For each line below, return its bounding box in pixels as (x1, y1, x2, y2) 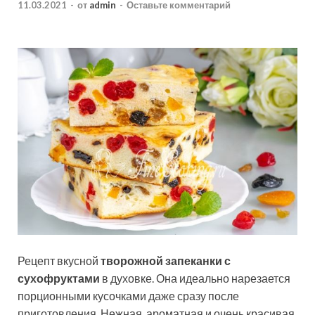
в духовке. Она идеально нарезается (100, 271, 290, 285)
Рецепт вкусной (18, 253, 101, 267)
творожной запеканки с (101, 253, 231, 267)
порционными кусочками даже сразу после (18, 288, 239, 302)
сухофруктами (18, 271, 100, 285)
